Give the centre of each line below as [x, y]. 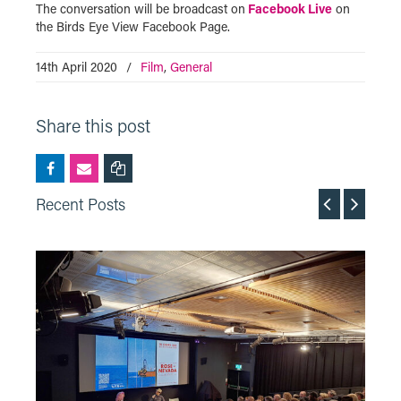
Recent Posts [81, 204]
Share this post [93, 125]
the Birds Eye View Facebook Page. [133, 26]
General [191, 67]
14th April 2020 [77, 67]
